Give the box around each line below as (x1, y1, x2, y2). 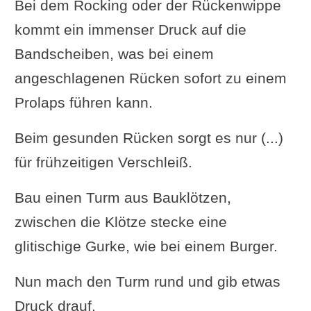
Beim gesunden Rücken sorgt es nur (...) (14, 129, 283, 146)
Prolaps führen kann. (14, 94, 153, 110)
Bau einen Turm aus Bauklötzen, (14, 189, 231, 205)
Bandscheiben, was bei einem (14, 45, 214, 62)
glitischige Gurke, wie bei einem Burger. (14, 237, 278, 254)
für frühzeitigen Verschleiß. (14, 153, 192, 170)
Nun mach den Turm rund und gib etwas (14, 273, 280, 289)
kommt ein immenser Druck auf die (14, 21, 246, 37)
